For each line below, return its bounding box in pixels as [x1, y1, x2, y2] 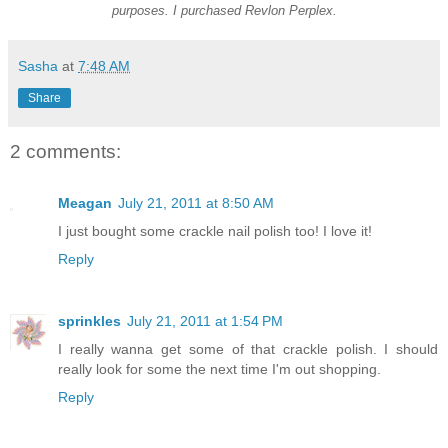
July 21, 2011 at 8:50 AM [118, 195, 274, 212]
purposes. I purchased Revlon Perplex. [111, 2, 337, 18]
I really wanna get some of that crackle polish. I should [58, 341, 438, 358]
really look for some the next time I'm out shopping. [58, 361, 381, 378]
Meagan [58, 195, 112, 212]
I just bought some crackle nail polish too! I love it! [58, 223, 372, 240]
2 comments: [10, 140, 121, 162]
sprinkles [58, 313, 121, 330]
